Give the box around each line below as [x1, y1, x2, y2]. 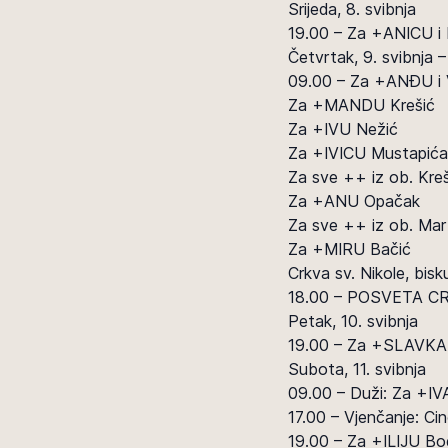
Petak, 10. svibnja [288, 311, 418, 331]
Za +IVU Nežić [288, 119, 398, 139]
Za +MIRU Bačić [288, 239, 411, 259]
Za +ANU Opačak [288, 191, 420, 211]
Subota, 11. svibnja [288, 359, 426, 379]
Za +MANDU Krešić [288, 95, 435, 115]
